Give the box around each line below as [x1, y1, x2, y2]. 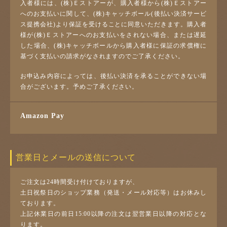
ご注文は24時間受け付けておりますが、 [20, 178, 139, 185]
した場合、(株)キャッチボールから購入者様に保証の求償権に [20, 42, 207, 50]
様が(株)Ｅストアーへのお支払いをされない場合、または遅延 [20, 31, 207, 39]
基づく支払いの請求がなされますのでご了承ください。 [20, 53, 184, 60]
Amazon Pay [20, 112, 64, 120]
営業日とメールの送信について [16, 153, 136, 162]
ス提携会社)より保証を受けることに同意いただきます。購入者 [20, 21, 207, 28]
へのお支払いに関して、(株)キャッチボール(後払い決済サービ [20, 10, 207, 18]
